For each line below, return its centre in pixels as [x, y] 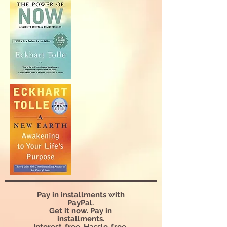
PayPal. [81, 203]
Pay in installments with [81, 195]
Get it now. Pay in [81, 211]
